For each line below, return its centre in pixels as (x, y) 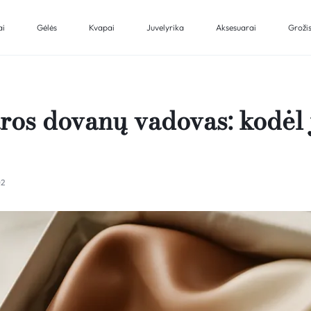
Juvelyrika (165, 27)
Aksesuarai (236, 27)
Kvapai (102, 27)
